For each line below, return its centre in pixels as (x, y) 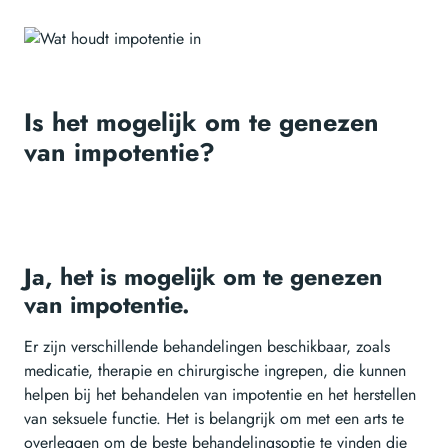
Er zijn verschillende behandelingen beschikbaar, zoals (207, 347)
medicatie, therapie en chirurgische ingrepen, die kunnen (215, 371)
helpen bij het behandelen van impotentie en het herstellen (220, 395)
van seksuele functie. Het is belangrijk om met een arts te (214, 419)
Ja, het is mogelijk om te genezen (203, 277)
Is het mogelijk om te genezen (201, 122)
